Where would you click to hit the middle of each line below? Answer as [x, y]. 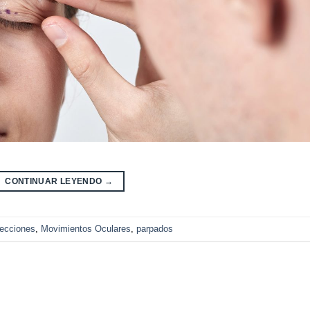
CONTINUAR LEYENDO [55, 182]
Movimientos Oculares [86, 228]
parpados [155, 228]
